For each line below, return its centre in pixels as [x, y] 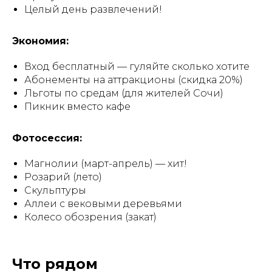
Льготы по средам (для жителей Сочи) [124, 93]
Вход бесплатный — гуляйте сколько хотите [137, 66]
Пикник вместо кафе [77, 107]
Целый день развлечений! [93, 9]
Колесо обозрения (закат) [90, 217]
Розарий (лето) [63, 177]
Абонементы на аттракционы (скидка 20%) [134, 80]
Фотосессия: [47, 138]
